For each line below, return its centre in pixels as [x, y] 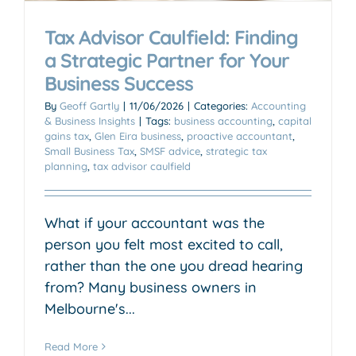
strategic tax [236, 151]
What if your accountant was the [155, 222]
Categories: [222, 105]
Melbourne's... [90, 308]
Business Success [119, 83]
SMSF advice [170, 151]
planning [66, 166]
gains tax [67, 135]
